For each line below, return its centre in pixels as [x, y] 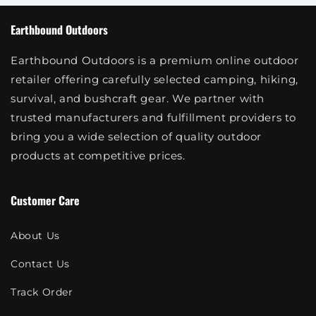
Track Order [42, 292]
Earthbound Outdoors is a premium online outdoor [155, 61]
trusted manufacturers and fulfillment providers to [154, 118]
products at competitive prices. [98, 156]
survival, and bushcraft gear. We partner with [138, 99]
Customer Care [45, 201]
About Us [35, 235]
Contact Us [40, 263]
